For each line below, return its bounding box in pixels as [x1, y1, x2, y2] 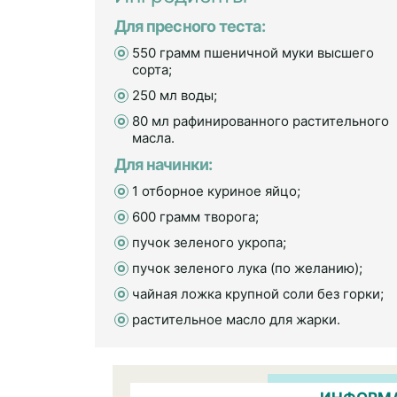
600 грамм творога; [132, 208, 259, 225]
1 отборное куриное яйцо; [132, 183, 300, 199]
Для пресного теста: [114, 17, 265, 35]
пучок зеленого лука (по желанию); [132, 260, 362, 276]
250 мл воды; [132, 87, 217, 104]
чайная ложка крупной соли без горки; [132, 285, 384, 302]
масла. [132, 129, 175, 146]
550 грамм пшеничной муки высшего [132, 44, 374, 61]
